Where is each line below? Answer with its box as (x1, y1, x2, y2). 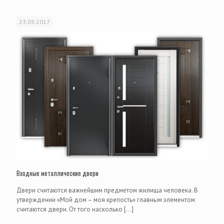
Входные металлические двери (16, 168, 98, 178)
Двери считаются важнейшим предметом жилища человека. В (16, 186, 198, 195)
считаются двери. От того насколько (16, 205, 122, 214)
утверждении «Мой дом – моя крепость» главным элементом (16, 195, 195, 204)
